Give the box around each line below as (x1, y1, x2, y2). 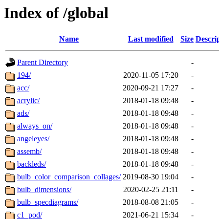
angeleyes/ (17, 134, 49, 143)
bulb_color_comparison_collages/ (17, 173, 121, 181)
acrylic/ (17, 96, 40, 105)
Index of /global (4, 4, 109, 22)
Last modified (128, 35, 174, 44)
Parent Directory (17, 58, 68, 67)
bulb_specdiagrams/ (17, 198, 78, 207)
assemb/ (17, 147, 42, 156)
